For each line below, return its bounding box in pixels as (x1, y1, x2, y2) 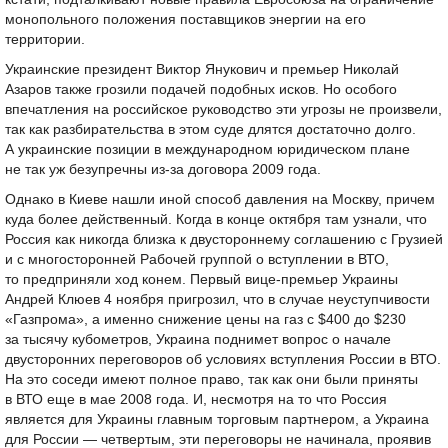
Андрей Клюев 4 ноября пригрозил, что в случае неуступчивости (5, 292, 430, 307)
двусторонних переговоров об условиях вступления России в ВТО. (5, 352, 441, 367)
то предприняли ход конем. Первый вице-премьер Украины (5, 272, 398, 287)
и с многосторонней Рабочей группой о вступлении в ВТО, (5, 252, 389, 267)
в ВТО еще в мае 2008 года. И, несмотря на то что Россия (5, 392, 387, 407)
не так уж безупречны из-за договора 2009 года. (5, 162, 321, 177)
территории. (5, 32, 85, 47)
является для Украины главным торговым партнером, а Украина (5, 412, 429, 427)
